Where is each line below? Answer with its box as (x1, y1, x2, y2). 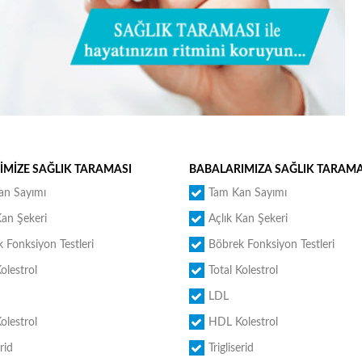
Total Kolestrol (208, 265, 278, 276)
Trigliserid (208, 343, 254, 354)
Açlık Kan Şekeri (208, 213, 288, 225)
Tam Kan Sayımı (208, 187, 287, 199)
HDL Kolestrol (208, 317, 278, 328)
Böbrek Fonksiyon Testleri (208, 239, 335, 250)
